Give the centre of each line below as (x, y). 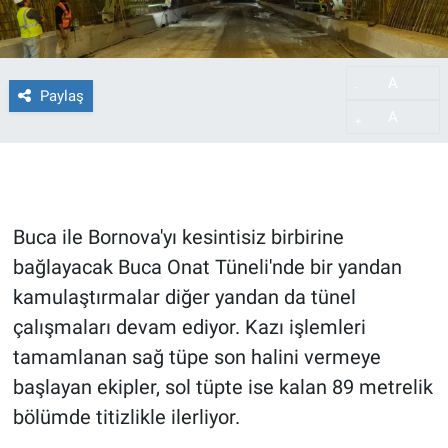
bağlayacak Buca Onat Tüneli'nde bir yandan (207, 267)
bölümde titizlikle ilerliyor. (126, 417)
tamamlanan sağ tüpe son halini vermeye (196, 357)
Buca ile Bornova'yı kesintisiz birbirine (178, 237)
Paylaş (61, 95)
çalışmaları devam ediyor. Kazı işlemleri (189, 327)
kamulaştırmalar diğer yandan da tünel (184, 297)
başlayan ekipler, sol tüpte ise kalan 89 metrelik (222, 387)
